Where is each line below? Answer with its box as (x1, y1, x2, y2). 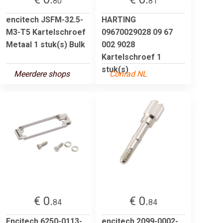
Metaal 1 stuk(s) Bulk (6, 39, 85, 49)
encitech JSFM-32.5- (6, 14, 83, 24)
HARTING (102, 14, 136, 24)
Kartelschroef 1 (102, 52, 161, 62)
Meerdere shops (14, 69, 70, 79)
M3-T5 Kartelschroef (6, 27, 86, 37)
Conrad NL (110, 69, 147, 79)
